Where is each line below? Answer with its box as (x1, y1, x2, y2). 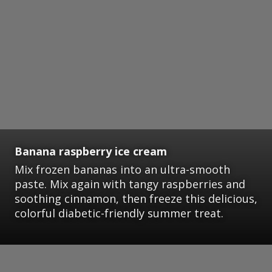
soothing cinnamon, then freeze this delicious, (15, 191, 257, 206)
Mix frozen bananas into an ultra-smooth (15, 162, 230, 177)
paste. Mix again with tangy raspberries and (15, 177, 245, 192)
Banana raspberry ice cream (15, 144, 167, 159)
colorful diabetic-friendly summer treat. (15, 206, 223, 221)
